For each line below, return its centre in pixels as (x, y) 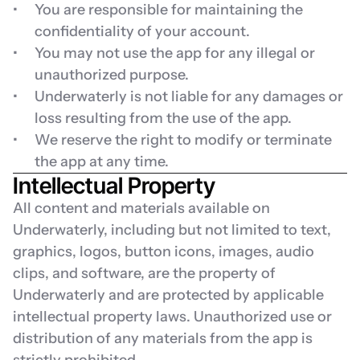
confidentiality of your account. (142, 31)
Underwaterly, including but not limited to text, (172, 230)
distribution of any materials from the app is (163, 338)
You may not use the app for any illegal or (175, 53)
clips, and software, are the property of (144, 273)
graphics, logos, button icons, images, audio (164, 252)
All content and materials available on (141, 208)
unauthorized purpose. (112, 75)
